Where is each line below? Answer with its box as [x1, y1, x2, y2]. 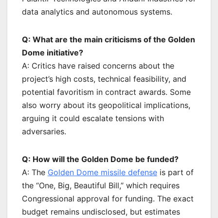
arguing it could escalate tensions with [22, 113, 164, 124]
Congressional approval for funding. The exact [22, 194, 194, 204]
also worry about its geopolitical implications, [22, 100, 190, 110]
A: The [22, 167, 48, 178]
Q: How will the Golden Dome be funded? [22, 154, 179, 164]
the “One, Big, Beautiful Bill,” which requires [22, 181, 180, 191]
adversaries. [22, 127, 66, 137]
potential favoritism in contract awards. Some [22, 87, 191, 97]
